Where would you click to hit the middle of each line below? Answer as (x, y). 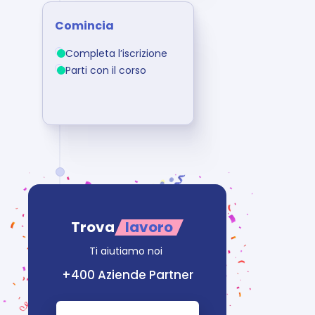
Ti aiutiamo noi (127, 251)
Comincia (84, 26)
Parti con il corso (106, 70)
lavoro (149, 227)
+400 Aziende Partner (127, 275)
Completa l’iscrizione (116, 53)
